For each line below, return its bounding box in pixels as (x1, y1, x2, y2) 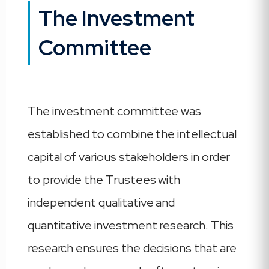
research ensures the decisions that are (27, 240, 237, 256)
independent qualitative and (27, 195, 175, 210)
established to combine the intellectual (27, 126, 237, 142)
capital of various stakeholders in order (27, 149, 231, 165)
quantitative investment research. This (27, 217, 234, 233)
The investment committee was (27, 103, 202, 119)
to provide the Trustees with (27, 172, 181, 187)
